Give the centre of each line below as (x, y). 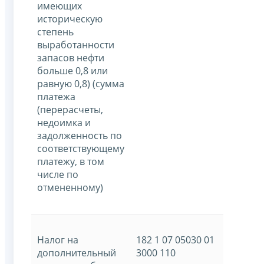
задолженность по (80, 135)
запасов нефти (71, 57)
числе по (58, 174)
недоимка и (64, 122)
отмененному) (70, 187)
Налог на (58, 240)
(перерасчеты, (70, 109)
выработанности (76, 44)
